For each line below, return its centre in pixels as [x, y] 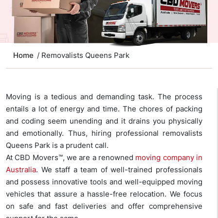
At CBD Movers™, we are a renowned [71, 158]
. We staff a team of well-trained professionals [119, 170]
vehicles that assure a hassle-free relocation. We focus [104, 194]
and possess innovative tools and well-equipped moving [104, 182]
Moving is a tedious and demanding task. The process [104, 97]
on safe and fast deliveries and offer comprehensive [104, 206]
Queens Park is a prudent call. [57, 145]
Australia [21, 170]
